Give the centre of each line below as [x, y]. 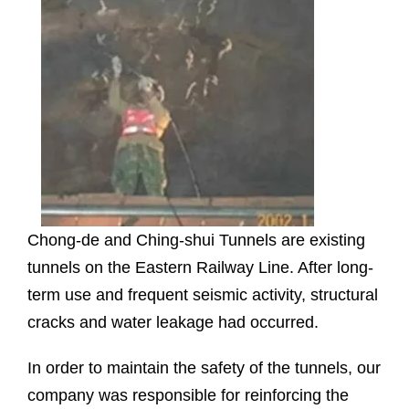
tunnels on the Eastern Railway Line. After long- [200, 268]
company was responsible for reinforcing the [188, 396]
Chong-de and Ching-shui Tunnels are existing [196, 241]
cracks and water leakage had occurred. [173, 323]
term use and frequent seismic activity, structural [203, 295]
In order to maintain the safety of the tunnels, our [204, 368]
